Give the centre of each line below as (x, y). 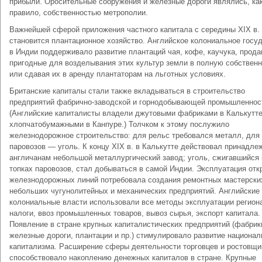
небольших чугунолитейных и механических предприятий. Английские (135, 191)
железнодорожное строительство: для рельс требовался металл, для (135, 135)
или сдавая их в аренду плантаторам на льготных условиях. (118, 74)
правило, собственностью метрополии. (79, 13)
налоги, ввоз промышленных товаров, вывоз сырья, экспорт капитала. (135, 213)
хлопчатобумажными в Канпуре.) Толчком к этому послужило (119, 124)
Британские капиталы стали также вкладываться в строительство (127, 91)
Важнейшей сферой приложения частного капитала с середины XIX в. (135, 30)
